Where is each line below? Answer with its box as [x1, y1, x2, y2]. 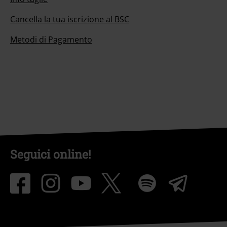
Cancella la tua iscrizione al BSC [10, 14, 129, 25]
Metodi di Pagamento [10, 34, 92, 46]
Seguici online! [10, 146, 91, 162]
